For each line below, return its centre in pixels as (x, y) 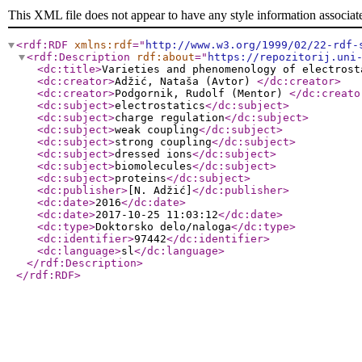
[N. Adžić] (160, 190)
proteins (141, 178)
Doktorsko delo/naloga (163, 227)
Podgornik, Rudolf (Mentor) (202, 93)
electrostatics (160, 105)
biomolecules (154, 166)
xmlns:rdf (103, 45)
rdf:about (166, 57)
